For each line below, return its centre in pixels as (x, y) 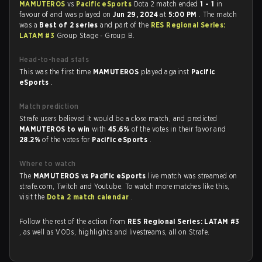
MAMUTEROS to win (56, 129)
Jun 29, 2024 (137, 14)
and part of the (125, 25)
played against (166, 72)
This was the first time (56, 72)
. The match (218, 14)
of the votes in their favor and (179, 129)
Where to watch (48, 163)
